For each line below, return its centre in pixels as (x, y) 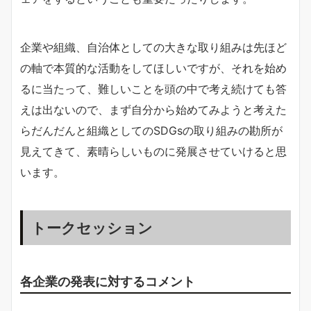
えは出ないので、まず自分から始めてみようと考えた (153, 110)
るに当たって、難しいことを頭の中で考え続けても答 (153, 89)
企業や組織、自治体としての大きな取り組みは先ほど (153, 47)
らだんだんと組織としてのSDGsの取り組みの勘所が (151, 131)
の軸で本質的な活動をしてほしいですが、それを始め (153, 68)
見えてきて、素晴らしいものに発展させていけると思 (153, 151)
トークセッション (92, 228)
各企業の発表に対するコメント (108, 281)
